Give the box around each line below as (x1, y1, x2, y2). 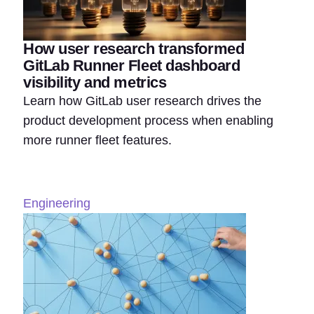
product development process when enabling (23, 114, 273, 128)
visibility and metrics (23, 74, 167, 92)
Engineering (23, 196, 90, 211)
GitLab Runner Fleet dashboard (23, 57, 240, 75)
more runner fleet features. (23, 133, 172, 148)
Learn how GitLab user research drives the (23, 94, 261, 109)
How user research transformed (23, 40, 245, 58)
